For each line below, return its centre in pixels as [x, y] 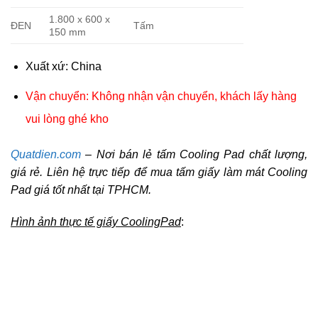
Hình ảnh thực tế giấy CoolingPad [96, 222]
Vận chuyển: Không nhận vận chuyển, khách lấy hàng [161, 96]
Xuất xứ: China [63, 67]
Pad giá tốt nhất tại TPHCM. [81, 190]
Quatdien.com [46, 154]
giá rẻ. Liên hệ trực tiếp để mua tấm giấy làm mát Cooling [159, 172]
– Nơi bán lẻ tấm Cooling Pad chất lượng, [194, 154]
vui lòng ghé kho [67, 119]
